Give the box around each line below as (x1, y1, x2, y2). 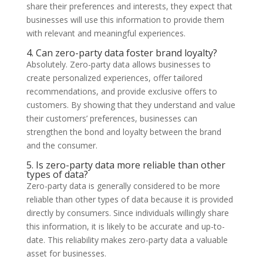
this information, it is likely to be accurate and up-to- (26, 220, 225, 232)
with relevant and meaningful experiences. (26, 27, 186, 39)
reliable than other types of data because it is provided (26, 193, 233, 205)
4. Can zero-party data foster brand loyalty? (26, 46, 217, 59)
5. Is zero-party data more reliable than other (26, 158, 225, 171)
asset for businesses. (26, 247, 106, 259)
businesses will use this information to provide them (26, 14, 224, 25)
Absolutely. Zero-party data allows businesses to (26, 58, 211, 70)
